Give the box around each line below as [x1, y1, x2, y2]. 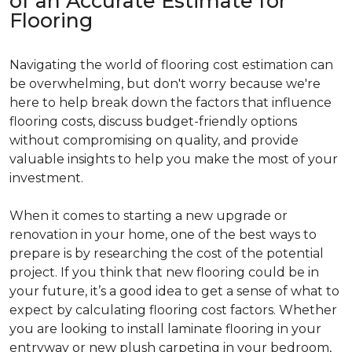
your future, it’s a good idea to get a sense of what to [9, 283, 339, 299]
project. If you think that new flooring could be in [9, 264, 319, 280]
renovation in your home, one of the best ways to [9, 226, 317, 242]
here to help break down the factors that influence [9, 94, 332, 110]
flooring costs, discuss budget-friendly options [9, 113, 297, 129]
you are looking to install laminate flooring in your [9, 321, 321, 336]
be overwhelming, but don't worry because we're [9, 75, 321, 91]
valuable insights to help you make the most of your [9, 151, 338, 167]
